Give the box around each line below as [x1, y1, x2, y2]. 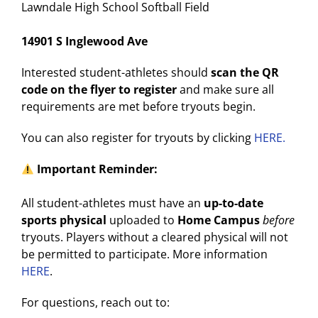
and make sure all [177, 82, 274, 98]
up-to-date [204, 195, 263, 212]
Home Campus [177, 212, 260, 229]
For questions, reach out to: [21, 295, 170, 311]
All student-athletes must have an [21, 195, 204, 212]
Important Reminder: [37, 161, 158, 177]
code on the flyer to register [21, 82, 177, 98]
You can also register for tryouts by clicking [21, 130, 254, 146]
